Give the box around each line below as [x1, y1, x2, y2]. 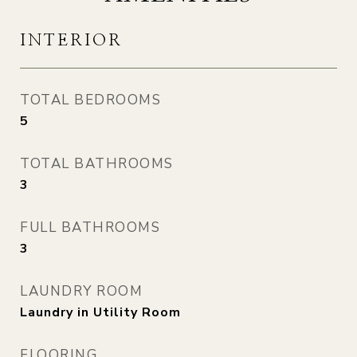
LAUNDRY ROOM [20, 282, 143, 300]
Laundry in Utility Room [20, 304, 181, 321]
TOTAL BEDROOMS [20, 91, 161, 109]
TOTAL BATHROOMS [20, 155, 174, 173]
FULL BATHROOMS [20, 218, 160, 237]
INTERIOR [20, 32, 123, 49]
